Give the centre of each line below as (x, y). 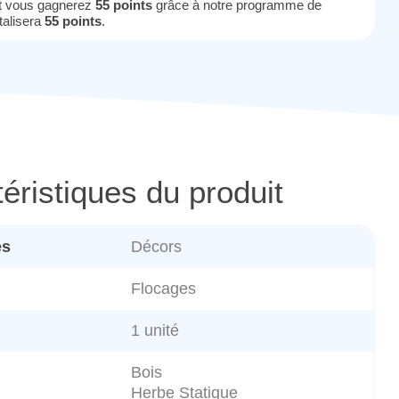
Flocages (163, 289)
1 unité (155, 331)
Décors (156, 247)
